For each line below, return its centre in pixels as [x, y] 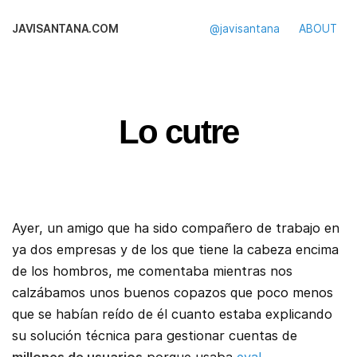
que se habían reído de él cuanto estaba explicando [172, 314]
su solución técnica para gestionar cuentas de [155, 336]
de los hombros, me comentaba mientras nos [152, 271]
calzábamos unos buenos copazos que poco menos [173, 293]
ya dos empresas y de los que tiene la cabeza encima [175, 250]
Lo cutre [178, 132]
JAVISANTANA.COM [65, 29]
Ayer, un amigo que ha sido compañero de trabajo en [176, 228]
